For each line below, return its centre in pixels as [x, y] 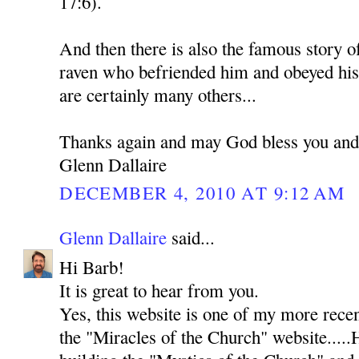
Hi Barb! [92, 266]
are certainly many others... [158, 94]
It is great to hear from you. [159, 290]
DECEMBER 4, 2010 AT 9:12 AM [202, 192]
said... [191, 238]
